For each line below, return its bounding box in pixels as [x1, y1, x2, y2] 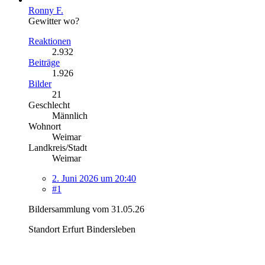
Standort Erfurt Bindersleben [28, 224, 135, 234]
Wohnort [28, 121, 61, 131]
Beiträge [28, 57, 60, 67]
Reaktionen [28, 35, 71, 46]
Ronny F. [28, 5, 63, 15]
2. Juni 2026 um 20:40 [52, 173, 136, 183]
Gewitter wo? [28, 15, 79, 26]
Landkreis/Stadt [28, 142, 87, 153]
